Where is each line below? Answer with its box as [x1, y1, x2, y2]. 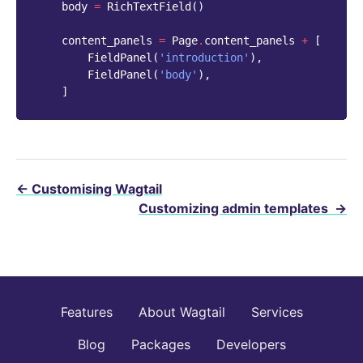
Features [60, 304, 113, 321]
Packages [130, 336, 190, 353]
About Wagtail [138, 304, 225, 321]
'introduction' [159, 51, 250, 65]
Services [250, 304, 303, 321]
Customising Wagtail [32, 181, 162, 198]
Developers [216, 336, 286, 353]
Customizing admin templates [139, 200, 331, 217]
